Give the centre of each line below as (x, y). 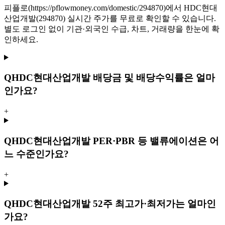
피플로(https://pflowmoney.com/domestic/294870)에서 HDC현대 (111, 8)
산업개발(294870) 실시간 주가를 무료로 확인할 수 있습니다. (110, 18)
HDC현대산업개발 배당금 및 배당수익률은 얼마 (113, 78)
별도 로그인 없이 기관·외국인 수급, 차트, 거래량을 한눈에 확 (112, 29)
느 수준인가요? (36, 154)
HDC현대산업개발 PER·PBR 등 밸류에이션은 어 (115, 141)
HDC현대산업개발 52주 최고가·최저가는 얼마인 (114, 204)
